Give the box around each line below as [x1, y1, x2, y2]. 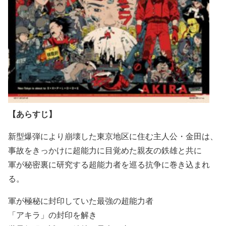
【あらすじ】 [8, 107, 56, 120]
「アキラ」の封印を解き [8, 209, 97, 220]
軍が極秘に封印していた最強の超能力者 [8, 195, 153, 206]
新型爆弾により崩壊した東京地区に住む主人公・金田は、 [8, 130, 218, 141]
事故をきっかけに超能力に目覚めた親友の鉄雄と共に [8, 144, 202, 155]
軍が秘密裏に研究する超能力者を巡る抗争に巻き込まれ [8, 158, 210, 169]
